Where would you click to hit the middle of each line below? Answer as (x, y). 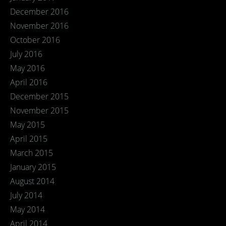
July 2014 (26, 195)
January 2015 (33, 167)
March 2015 (32, 153)
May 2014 (27, 209)
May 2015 (27, 125)
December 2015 (39, 96)
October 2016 (35, 40)
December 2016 (39, 12)
